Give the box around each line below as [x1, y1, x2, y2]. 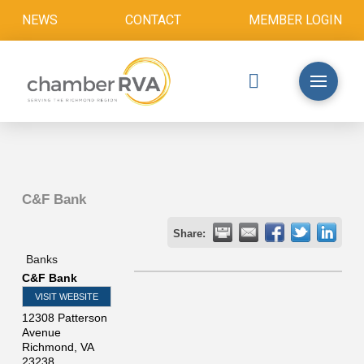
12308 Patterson [21, 311, 107, 324]
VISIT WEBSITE [34, 292, 98, 301]
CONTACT [124, 12, 181, 28]
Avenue [21, 326, 61, 339]
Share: [173, 228, 206, 240]
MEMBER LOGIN [249, 12, 343, 28]
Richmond [21, 340, 74, 353]
